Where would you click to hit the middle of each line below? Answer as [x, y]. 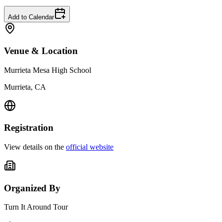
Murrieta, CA [25, 87]
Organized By [32, 188]
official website [90, 147]
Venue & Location [41, 51]
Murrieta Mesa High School [48, 70]
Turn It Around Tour [36, 207]
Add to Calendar [31, 17]
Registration [29, 128]
